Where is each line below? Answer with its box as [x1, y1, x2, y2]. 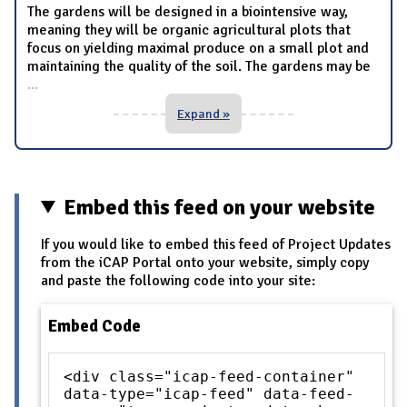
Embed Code [48, 314, 141, 336]
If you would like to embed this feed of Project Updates [41, 234, 391, 253]
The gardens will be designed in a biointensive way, [27, 2, 348, 21]
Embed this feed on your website [64, 193, 376, 221]
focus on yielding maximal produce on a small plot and [27, 38, 369, 57]
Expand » [177, 104, 230, 122]
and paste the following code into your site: [41, 271, 315, 290]
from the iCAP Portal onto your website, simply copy [41, 253, 369, 272]
